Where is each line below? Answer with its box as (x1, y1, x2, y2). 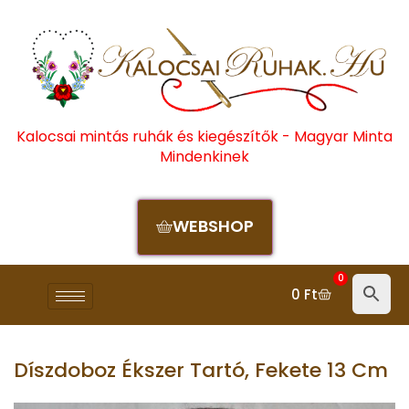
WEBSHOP (172, 215, 254, 238)
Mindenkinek (160, 146, 249, 168)
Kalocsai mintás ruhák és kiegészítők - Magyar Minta (16, 126, 393, 148)
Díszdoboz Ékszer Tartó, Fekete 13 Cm (14, 356, 388, 385)
